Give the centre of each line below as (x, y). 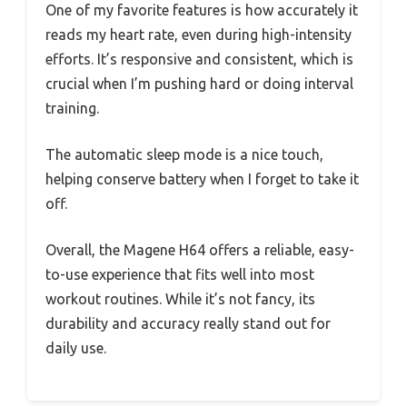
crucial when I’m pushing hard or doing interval (199, 84)
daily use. (76, 348)
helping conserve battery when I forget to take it (202, 179)
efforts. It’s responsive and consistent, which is (199, 60)
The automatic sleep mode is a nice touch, (184, 155)
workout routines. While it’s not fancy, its (180, 299)
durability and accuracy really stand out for (188, 324)
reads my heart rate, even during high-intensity (199, 35)
